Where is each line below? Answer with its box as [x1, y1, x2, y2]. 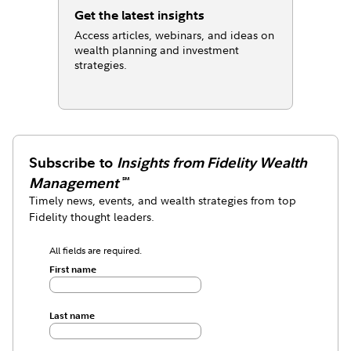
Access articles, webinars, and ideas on [74, 27, 275, 43]
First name [49, 262, 96, 277]
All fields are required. [49, 244, 142, 258]
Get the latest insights [74, 7, 205, 24]
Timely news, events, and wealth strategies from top [29, 193, 297, 208]
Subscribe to [29, 154, 118, 172]
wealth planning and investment [74, 42, 240, 58]
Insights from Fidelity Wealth [117, 154, 308, 172]
